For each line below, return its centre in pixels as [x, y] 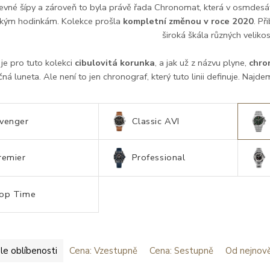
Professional [159, 158]
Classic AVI [155, 121]
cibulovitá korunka [115, 63]
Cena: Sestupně [181, 251]
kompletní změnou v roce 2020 [188, 21]
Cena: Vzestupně [103, 251]
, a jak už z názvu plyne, [202, 63]
